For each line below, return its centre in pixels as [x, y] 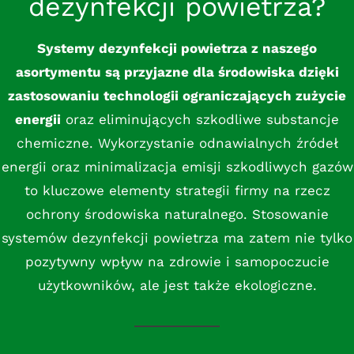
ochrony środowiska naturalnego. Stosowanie [177, 214]
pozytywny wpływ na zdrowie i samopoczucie [177, 262]
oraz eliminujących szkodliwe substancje [200, 119]
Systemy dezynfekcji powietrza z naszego [177, 48]
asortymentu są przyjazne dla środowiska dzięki [177, 72]
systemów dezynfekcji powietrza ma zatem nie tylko [177, 238]
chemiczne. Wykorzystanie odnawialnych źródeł [177, 143]
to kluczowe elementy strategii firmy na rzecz [177, 190]
